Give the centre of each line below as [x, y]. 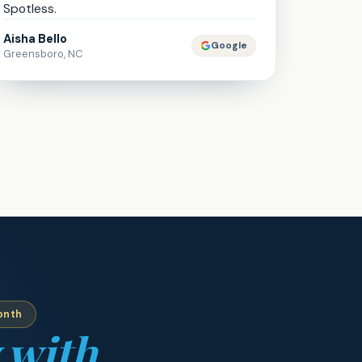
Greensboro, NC [43, 54]
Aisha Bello [36, 39]
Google [229, 46]
